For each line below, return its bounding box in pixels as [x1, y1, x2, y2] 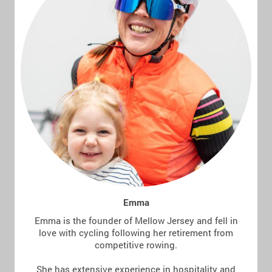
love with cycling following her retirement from [39, 226, 233, 239]
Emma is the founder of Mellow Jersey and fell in [34, 214, 238, 227]
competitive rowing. [95, 239, 177, 251]
